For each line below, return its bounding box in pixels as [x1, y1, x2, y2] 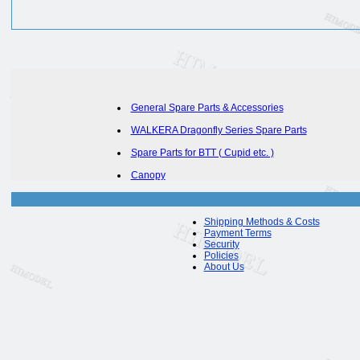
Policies [203, 250, 239, 261]
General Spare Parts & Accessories [130, 102, 284, 113]
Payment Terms [203, 227, 272, 239]
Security [203, 239, 239, 250]
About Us [203, 261, 244, 272]
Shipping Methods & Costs [203, 216, 320, 227]
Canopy [130, 170, 166, 181]
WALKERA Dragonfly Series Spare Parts [130, 125, 307, 136]
